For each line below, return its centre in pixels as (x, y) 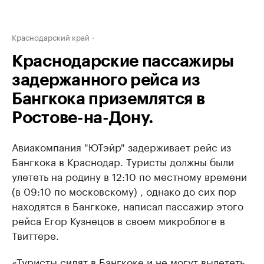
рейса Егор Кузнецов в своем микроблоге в (118, 220)
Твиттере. (35, 235)
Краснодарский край (51, 37)
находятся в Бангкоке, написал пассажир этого (128, 205)
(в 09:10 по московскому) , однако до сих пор (124, 190)
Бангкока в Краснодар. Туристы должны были (123, 161)
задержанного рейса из (106, 80)
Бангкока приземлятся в (108, 99)
